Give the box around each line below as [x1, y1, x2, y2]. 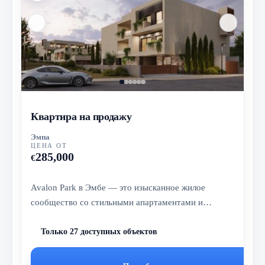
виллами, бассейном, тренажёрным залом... [31, 211, 199, 222]
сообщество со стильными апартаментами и [31, 196, 203, 207]
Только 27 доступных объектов [41, 227, 158, 237]
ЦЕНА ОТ [31, 141, 67, 149]
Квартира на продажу [31, 110, 132, 122]
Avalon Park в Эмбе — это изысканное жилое [31, 182, 206, 192]
